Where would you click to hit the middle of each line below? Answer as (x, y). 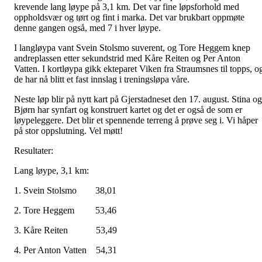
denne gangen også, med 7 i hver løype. (87, 27)
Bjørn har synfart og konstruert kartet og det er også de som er (128, 109)
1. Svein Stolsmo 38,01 (65, 190)
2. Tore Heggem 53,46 (65, 210)
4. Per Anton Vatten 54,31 (65, 250)
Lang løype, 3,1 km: (51, 170)
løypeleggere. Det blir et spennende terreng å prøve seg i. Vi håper (136, 120)
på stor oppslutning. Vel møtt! (68, 130)
